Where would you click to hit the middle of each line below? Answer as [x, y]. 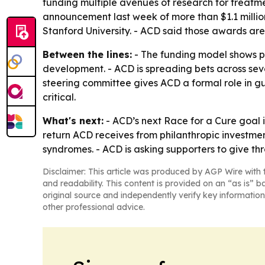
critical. [59, 97]
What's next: [73, 121]
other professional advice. [94, 207]
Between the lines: [87, 55]
